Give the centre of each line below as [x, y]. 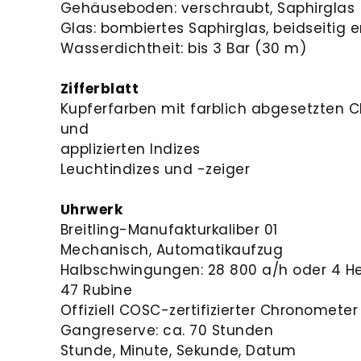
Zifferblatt [100, 88]
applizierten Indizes [130, 149]
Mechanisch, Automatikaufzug [172, 249]
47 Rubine [96, 290]
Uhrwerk [91, 209]
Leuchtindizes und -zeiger [155, 169]
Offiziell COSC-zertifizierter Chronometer [209, 310]
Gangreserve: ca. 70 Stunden [167, 330]
